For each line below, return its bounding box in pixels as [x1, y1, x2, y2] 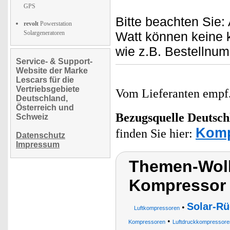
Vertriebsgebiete [16, 85, 80, 93]
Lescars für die [16, 75, 74, 84]
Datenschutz [16, 131, 65, 140]
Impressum [16, 140, 60, 149]
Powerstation [39, 20, 72, 27]
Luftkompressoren [134, 205, 180, 211]
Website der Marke [16, 66, 88, 75]
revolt [24, 20, 39, 27]
